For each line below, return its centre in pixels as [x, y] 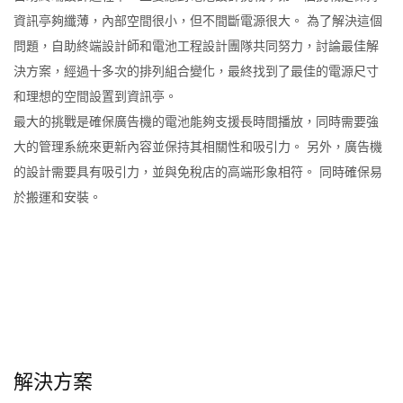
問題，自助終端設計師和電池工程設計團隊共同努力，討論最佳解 [196, 46]
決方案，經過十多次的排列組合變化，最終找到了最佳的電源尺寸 [196, 72]
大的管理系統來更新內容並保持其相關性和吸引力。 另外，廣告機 [198, 147]
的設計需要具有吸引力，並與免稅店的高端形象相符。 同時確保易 [198, 172]
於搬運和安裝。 [58, 197]
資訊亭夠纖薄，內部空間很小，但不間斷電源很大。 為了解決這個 [198, 21]
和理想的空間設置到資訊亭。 [95, 97]
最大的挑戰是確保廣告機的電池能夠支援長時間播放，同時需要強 [196, 122]
